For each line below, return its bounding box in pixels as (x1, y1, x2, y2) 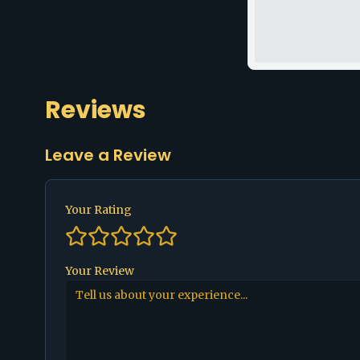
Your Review (65, 264, 134, 278)
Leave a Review (45, 144, 171, 166)
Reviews (45, 93, 146, 127)
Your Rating (65, 202, 132, 217)
